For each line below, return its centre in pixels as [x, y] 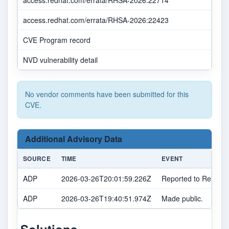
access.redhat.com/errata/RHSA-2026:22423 [96, 20]
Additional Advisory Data [74, 139]
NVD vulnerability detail [60, 60]
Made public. [182, 199]
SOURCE [37, 159]
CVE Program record [57, 40]
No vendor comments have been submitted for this [107, 94]
